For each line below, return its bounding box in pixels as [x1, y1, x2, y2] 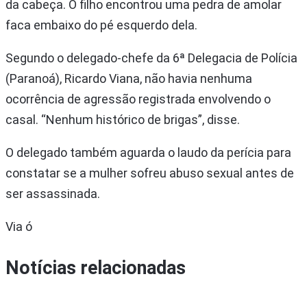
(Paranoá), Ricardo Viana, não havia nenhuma [5, 71, 252, 86]
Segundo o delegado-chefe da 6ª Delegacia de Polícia [5, 50, 297, 65]
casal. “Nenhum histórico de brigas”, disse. [5, 112, 240, 127]
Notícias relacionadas [5, 257, 186, 280]
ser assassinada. [5, 186, 100, 201]
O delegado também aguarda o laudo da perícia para [5, 145, 291, 160]
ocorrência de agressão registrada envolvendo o [5, 91, 271, 106]
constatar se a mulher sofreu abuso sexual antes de [5, 165, 294, 180]
